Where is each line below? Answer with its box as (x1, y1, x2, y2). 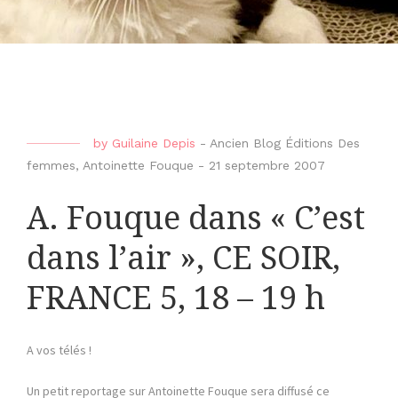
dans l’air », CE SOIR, (27, 239, 340, 278)
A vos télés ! (27, 342, 92, 359)
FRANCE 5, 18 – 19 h (27, 279, 325, 318)
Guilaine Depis (112, 136, 195, 150)
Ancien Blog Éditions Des (210, 136, 360, 150)
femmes (27, 158, 76, 172)
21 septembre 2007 (209, 158, 325, 172)
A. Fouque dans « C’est (27, 199, 365, 238)
